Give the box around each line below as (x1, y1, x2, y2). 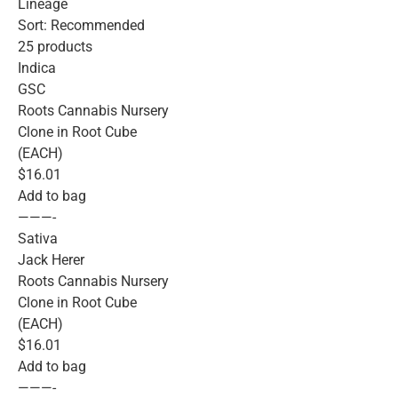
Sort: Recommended (18, 16, 145, 34)
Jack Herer (18, 251, 84, 268)
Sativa (18, 229, 58, 247)
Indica (18, 59, 56, 76)
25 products (18, 37, 92, 55)
